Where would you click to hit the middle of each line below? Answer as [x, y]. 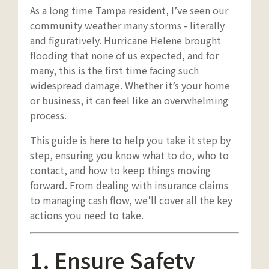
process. [48, 115]
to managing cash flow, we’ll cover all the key [131, 200]
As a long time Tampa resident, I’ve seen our [129, 10]
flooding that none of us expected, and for [124, 55]
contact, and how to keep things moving [120, 170]
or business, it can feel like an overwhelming [129, 100]
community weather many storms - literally [127, 25]
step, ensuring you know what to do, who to [129, 155]
